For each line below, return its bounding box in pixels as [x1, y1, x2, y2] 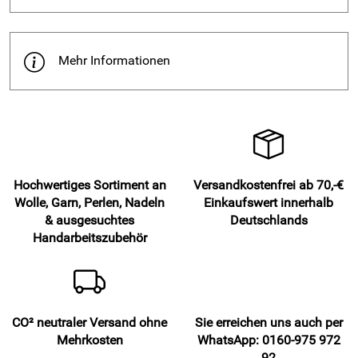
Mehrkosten [56, 332, 123, 348]
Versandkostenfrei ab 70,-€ [193, 177, 344, 193]
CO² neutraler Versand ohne [12, 314, 167, 330]
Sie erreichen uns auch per [194, 314, 343, 330]
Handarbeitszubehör [32, 229, 147, 245]
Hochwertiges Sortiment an [13, 177, 166, 193]
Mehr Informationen [58, 53, 170, 69]
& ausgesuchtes [45, 212, 134, 228]
